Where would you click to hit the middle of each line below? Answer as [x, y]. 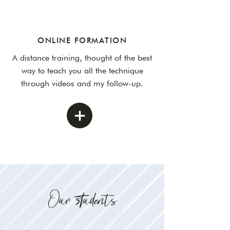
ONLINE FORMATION [82, 41]
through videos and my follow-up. [82, 83]
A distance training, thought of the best [82, 58]
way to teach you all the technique [82, 71]
